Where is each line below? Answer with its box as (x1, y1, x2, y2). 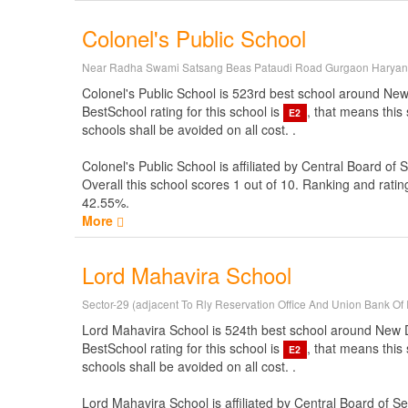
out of (240, 175, 280, 193)
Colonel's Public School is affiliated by (82, 157, 301, 175)
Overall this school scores (82, 175, 233, 193)
